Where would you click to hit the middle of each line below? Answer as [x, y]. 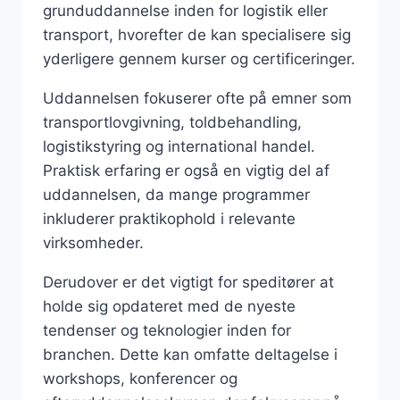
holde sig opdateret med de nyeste [169, 306]
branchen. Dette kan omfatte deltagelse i [190, 354]
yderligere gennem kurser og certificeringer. [199, 58]
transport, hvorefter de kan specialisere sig [197, 34]
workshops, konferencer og [140, 378]
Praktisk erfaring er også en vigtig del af [186, 170]
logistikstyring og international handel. [179, 146]
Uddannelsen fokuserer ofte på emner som [197, 98]
